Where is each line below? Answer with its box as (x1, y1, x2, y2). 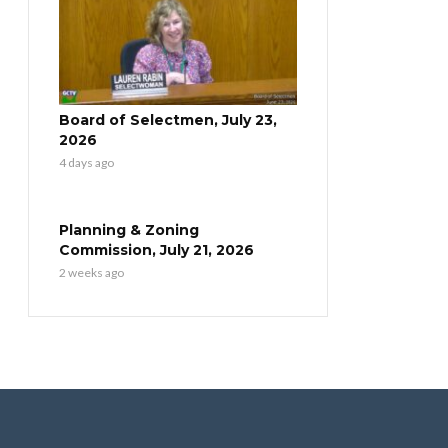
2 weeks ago (59, 264, 124, 280)
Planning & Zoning (59, 220, 199, 239)
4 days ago (59, 154, 114, 170)
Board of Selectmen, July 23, (59, 110, 277, 129)
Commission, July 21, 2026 (59, 240, 254, 259)
